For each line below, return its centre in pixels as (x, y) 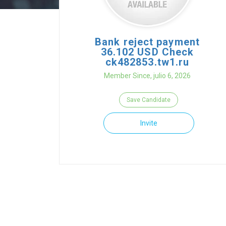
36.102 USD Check (147, 52)
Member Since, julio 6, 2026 (147, 76)
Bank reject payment (147, 42)
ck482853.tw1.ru (147, 62)
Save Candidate (149, 100)
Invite (149, 123)
